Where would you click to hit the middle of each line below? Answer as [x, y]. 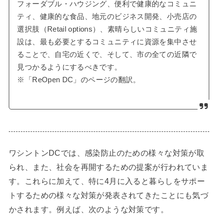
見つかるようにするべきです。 [70, 67]
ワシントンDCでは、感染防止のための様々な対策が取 [107, 153]
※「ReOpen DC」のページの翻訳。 [79, 80]
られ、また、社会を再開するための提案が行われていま [109, 167]
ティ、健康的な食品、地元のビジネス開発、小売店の [107, 16]
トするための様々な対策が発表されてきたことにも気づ [109, 195]
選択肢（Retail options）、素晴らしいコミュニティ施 [107, 29]
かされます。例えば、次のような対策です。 [89, 209]
